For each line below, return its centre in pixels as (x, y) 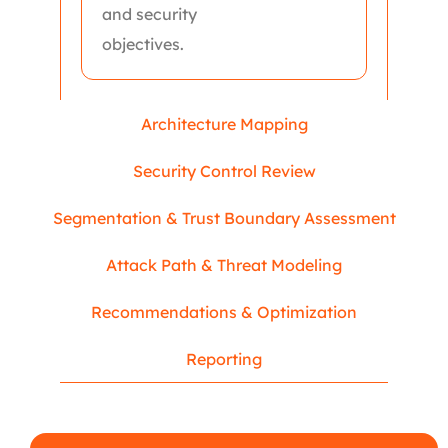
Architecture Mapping (224, 124)
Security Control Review (224, 171)
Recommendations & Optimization (224, 312)
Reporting (224, 359)
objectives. (143, 44)
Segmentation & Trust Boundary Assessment (224, 218)
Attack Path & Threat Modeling (224, 265)
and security (149, 14)
